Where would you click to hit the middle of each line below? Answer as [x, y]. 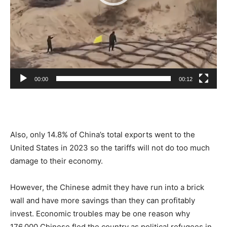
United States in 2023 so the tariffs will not [88, 147]
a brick [191, 187]
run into [164, 187]
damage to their [38, 161]
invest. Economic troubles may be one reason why [100, 213]
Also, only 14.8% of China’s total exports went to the [103, 134]
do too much [187, 147]
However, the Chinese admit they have [80, 187]
